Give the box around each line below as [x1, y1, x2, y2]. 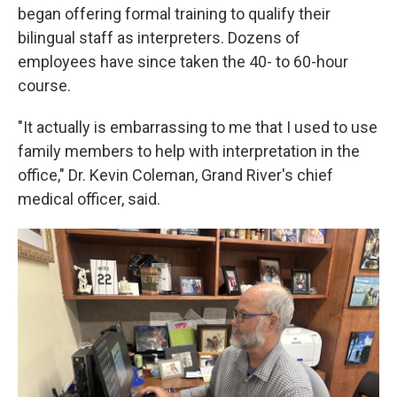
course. [18, 76, 71, 95]
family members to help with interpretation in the [18, 142, 360, 160]
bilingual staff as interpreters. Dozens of [18, 28, 300, 47]
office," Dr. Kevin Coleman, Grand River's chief [18, 166, 333, 184]
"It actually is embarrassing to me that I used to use [18, 118, 378, 136]
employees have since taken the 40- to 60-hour [18, 52, 348, 71]
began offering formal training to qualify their [18, 4, 331, 23]
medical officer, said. [18, 190, 160, 208]
